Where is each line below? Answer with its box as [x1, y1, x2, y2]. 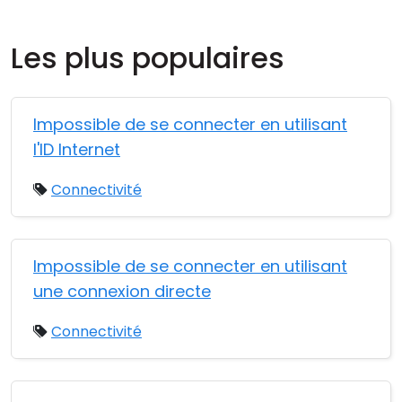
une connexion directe [33, 280, 211, 302]
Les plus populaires [11, 38, 284, 78]
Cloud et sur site [18, 13, 149, 35]
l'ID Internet [33, 138, 120, 161]
